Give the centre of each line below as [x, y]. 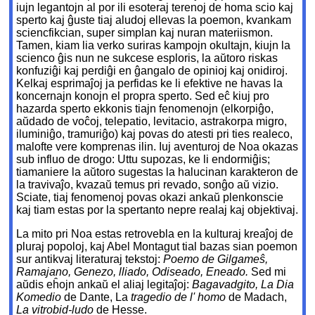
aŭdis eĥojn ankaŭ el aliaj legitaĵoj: [104, 285]
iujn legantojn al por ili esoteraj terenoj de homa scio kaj [155, 8]
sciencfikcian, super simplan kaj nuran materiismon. [145, 33]
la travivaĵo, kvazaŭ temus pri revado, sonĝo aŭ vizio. [148, 185]
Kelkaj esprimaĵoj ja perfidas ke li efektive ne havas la [150, 84]
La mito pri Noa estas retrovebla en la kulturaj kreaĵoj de [155, 234]
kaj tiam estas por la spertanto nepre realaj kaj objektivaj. [157, 210]
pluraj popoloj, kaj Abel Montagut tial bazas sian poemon [157, 247]
